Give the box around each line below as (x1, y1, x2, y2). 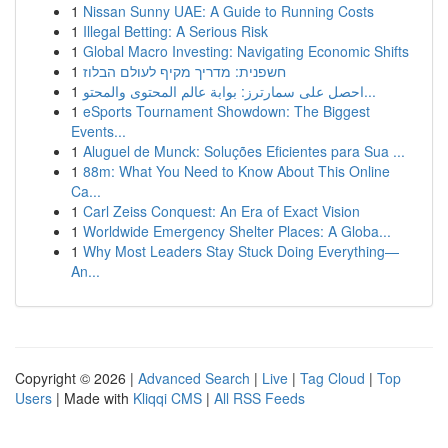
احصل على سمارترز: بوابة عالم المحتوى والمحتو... (364, 81, 376, 101)
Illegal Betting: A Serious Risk (83, 21, 268, 41)
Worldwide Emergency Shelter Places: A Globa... (83, 221, 391, 241)
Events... (71, 121, 126, 141)
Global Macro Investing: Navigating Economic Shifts (83, 41, 409, 61)
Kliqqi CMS (133, 388, 202, 408)
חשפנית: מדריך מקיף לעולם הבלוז (83, 61, 286, 81)
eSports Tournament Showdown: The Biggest (83, 101, 370, 121)
